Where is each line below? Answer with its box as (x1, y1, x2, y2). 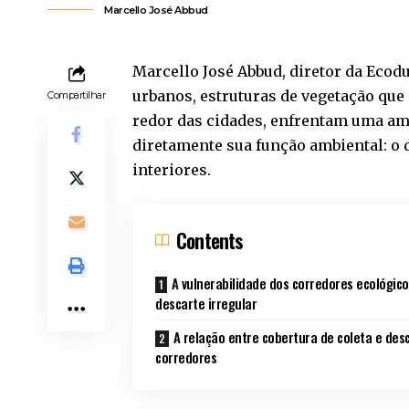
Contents (176, 225, 244, 255)
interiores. (132, 160, 215, 179)
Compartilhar (47, 88, 106, 101)
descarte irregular (155, 292, 257, 313)
